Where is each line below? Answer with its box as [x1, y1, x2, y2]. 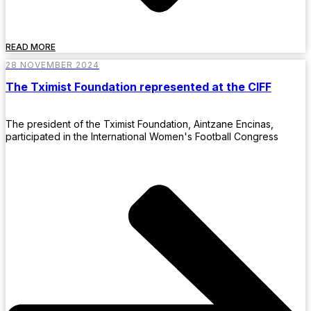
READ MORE [6, 41, 56, 52]
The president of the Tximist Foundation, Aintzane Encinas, [6, 118, 274, 131]
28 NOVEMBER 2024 [6, 59, 99, 70]
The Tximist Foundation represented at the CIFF [6, 79, 271, 94]
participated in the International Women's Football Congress [6, 131, 278, 143]
